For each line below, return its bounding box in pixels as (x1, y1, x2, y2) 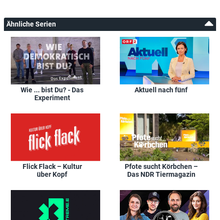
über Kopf (37, 170, 67, 178)
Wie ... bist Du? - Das (21, 85, 83, 94)
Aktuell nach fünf (135, 85, 188, 94)
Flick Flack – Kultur (22, 162, 82, 170)
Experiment (34, 93, 70, 102)
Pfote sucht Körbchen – (124, 162, 198, 170)
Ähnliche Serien (6, 20, 56, 28)
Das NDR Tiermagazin (127, 170, 195, 178)
